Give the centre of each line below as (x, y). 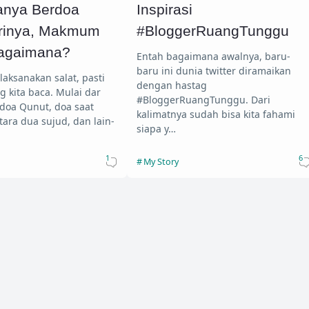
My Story (161, 161)
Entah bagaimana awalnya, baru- (213, 56)
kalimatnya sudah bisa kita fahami (216, 114)
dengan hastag (171, 85)
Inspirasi (164, 10)
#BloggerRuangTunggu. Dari (193, 99)
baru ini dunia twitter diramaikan (213, 70)
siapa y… (156, 128)
